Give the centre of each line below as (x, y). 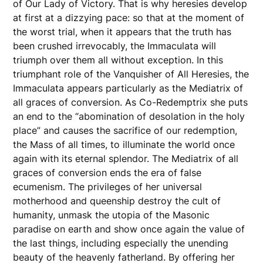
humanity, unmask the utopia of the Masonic (112, 215)
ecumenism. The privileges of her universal (108, 186)
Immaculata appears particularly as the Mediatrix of (128, 88)
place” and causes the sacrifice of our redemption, (125, 130)
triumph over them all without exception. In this (118, 60)
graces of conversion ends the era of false (107, 172)
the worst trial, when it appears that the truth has (122, 31)
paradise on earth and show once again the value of (129, 229)
